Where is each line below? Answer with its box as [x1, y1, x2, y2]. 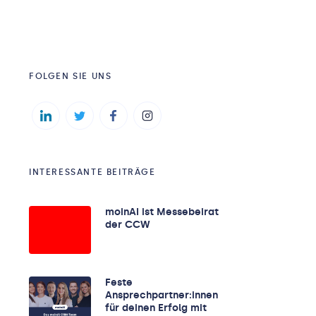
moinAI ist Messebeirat [105, 206, 219, 218]
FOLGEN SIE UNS [29, 71, 112, 81]
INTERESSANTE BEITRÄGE [29, 167, 156, 177]
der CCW [105, 219, 150, 231]
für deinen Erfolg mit [105, 302, 207, 314]
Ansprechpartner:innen [105, 289, 218, 301]
